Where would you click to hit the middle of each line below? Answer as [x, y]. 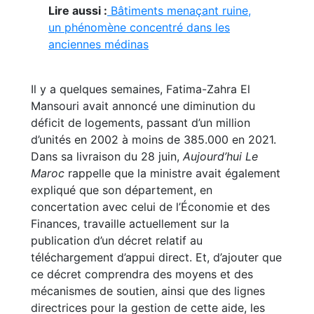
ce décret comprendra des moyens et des [142, 274]
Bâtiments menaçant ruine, [179, 11]
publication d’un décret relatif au [117, 240]
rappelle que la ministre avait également [172, 173]
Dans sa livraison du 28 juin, [107, 156]
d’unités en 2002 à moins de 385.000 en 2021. [153, 139]
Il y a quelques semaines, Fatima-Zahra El [141, 89]
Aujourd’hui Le [220, 156]
